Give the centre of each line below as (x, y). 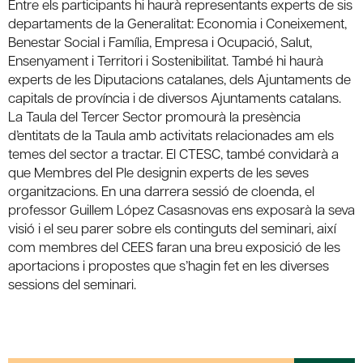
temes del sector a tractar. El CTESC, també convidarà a (173, 153)
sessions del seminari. (72, 283)
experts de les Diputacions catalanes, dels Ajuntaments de (179, 78)
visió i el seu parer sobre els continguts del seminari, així (172, 227)
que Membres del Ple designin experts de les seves (158, 171)
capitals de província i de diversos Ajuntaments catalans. (175, 97)
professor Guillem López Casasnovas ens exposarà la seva (181, 209)
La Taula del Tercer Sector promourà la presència (154, 115)
